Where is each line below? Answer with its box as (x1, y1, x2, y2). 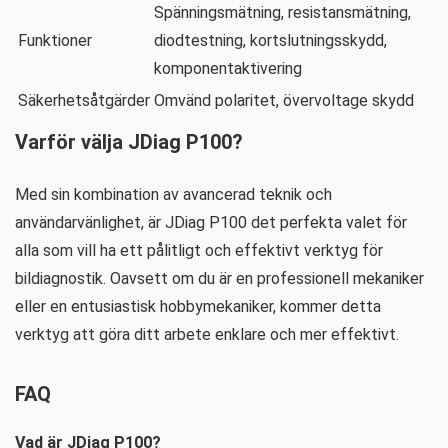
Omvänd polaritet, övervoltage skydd (154, 91, 414, 110)
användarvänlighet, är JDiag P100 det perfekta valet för (15, 213, 407, 232)
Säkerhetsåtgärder (18, 91, 150, 110)
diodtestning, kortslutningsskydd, (154, 31, 387, 50)
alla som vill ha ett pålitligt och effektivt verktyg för (15, 241, 383, 260)
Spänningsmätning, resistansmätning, (154, 3, 411, 22)
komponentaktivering (154, 59, 302, 78)
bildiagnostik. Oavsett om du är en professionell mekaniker (15, 269, 424, 288)
